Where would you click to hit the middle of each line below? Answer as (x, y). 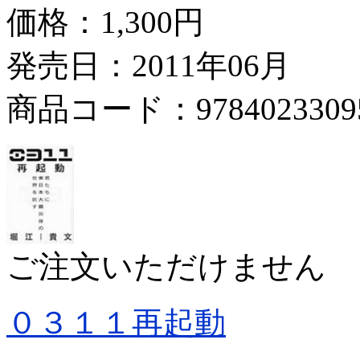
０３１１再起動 (116, 322)
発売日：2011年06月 (149, 65)
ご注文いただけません (166, 266)
